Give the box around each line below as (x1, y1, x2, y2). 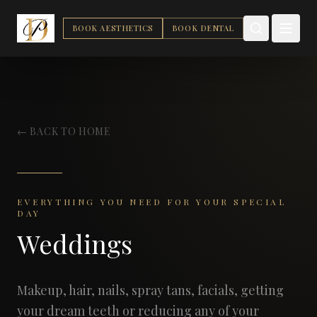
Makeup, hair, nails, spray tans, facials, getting (17, 282, 284, 299)
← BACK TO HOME (17, 125, 111, 138)
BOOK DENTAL (171, 23, 234, 33)
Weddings (17, 226, 132, 260)
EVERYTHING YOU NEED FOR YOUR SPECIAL (17, 196, 287, 207)
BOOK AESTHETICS (71, 23, 154, 33)
